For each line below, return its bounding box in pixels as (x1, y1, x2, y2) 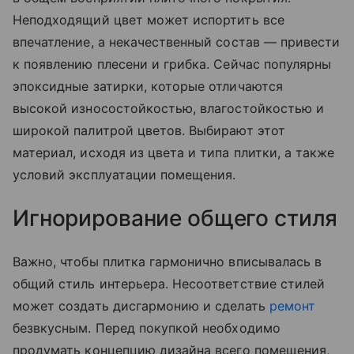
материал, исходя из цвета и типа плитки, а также (13, 144, 335, 160)
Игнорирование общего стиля (13, 204, 338, 232)
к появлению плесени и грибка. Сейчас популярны (13, 55, 332, 72)
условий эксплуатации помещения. (13, 166, 236, 183)
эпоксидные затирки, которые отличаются (13, 77, 283, 94)
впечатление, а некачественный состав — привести (13, 33, 341, 50)
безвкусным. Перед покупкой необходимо (13, 319, 281, 336)
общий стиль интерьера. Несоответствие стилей (13, 275, 326, 292)
